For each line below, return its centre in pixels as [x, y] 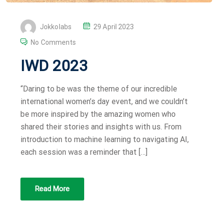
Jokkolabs [56, 27]
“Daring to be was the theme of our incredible [99, 89]
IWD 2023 [54, 66]
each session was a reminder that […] [84, 152]
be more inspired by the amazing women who [98, 114]
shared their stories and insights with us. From [101, 127]
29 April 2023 [114, 27]
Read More [52, 189]
